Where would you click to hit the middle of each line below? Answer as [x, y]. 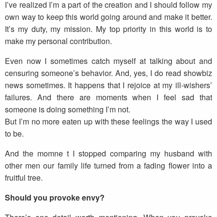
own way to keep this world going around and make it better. [108, 17]
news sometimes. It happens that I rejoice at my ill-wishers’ [108, 85]
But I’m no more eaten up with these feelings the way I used [108, 122]
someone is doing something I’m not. [68, 109]
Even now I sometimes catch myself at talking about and [108, 61]
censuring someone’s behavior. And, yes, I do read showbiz [108, 73]
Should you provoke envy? [55, 198]
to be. [14, 134]
